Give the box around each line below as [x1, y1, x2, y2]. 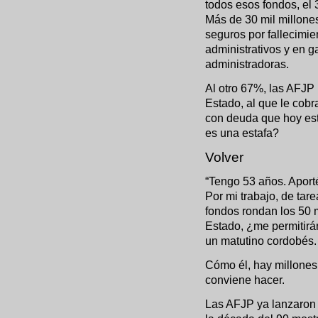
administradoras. [205, 57, 289, 70]
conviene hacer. [205, 273, 285, 286]
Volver [205, 150, 243, 165]
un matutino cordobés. [205, 234, 317, 247]
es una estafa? [205, 126, 279, 139]
